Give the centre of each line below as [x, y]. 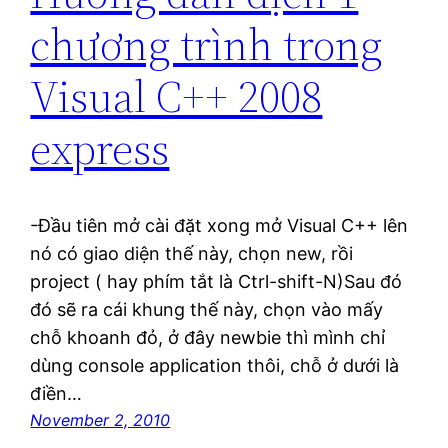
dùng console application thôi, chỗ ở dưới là [215, 365]
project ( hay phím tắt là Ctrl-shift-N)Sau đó [216, 281]
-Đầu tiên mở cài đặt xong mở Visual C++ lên [219, 225]
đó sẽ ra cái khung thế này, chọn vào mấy [207, 309]
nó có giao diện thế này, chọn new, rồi [192, 253]
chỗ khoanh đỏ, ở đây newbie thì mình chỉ [208, 337]
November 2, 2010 [100, 419]
